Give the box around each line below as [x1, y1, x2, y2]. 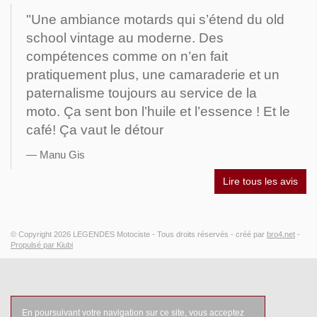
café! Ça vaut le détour [26, 122, 163, 138]
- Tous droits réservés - [150, 230, 236, 239]
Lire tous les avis [223, 175, 298, 188]
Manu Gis [40, 148, 85, 161]
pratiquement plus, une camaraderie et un [26, 67, 279, 83]
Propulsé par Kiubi [11, 241, 73, 250]
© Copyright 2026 [11, 230, 73, 239]
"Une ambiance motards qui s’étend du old [26, 12, 284, 28]
